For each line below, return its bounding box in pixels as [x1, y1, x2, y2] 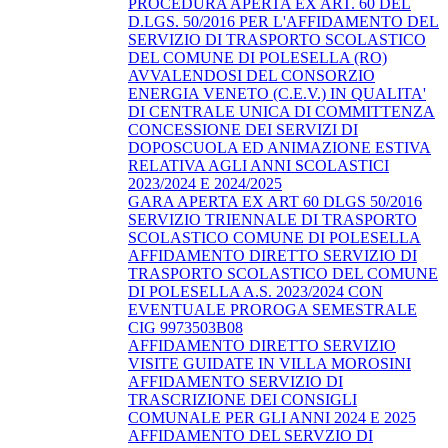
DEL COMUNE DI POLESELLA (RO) [128, 48, 387, 66]
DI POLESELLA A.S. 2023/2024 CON [128, 282, 383, 300]
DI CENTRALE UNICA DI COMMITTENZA [128, 102, 435, 120]
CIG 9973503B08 [128, 318, 243, 336]
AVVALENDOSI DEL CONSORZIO [128, 66, 375, 84]
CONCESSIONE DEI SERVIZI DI [128, 120, 358, 138]
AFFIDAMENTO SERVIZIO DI [128, 372, 343, 390]
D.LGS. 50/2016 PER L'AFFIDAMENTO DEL [128, 12, 439, 30]
